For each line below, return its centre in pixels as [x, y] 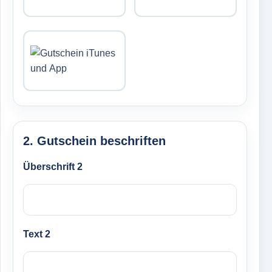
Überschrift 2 [53, 167]
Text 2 [37, 234]
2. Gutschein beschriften [94, 141]
